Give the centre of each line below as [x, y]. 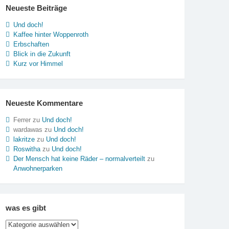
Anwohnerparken [38, 169]
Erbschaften [31, 44]
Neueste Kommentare [44, 103]
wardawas [28, 130]
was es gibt [26, 208]
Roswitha [27, 149]
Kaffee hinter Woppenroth [51, 34]
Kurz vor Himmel [38, 63]
